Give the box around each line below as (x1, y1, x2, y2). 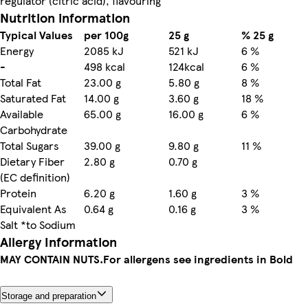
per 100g (84, 26, 129, 43)
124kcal (168, 58, 204, 74)
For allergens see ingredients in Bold (103, 250, 293, 267)
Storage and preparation (1, 290, 96, 301)
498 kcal (84, 58, 125, 74)
